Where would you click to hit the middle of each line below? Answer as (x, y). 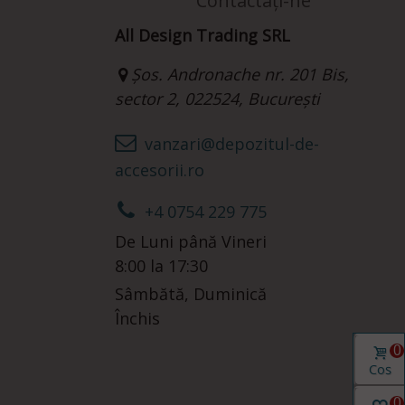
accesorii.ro (160, 170)
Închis (137, 319)
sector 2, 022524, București (217, 99)
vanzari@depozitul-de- (232, 144)
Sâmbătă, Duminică (191, 294)
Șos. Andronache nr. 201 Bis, (240, 75)
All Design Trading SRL (202, 36)
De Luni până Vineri (191, 242)
